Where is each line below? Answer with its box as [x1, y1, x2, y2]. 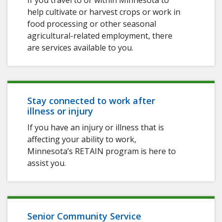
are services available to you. [27, 42, 133, 54]
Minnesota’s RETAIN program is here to [27, 146, 176, 157]
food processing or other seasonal [27, 18, 156, 30]
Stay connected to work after [27, 95, 155, 107]
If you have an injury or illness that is [27, 122, 164, 133]
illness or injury [27, 105, 93, 117]
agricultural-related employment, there [27, 30, 172, 42]
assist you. [27, 158, 66, 169]
